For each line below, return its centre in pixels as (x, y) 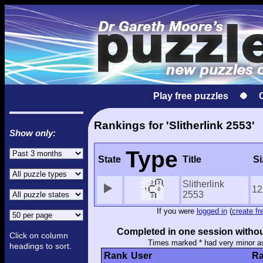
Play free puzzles (191, 96)
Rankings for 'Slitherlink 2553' (174, 125)
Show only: (33, 133)
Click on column (39, 235)
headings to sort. (41, 246)
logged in (212, 211)
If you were (176, 211)
